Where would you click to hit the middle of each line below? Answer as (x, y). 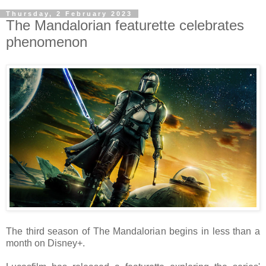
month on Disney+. (45, 243)
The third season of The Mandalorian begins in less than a (133, 231)
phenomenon (47, 42)
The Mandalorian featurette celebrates (125, 25)
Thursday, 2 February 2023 (69, 14)
